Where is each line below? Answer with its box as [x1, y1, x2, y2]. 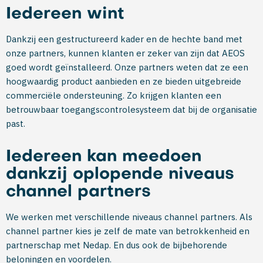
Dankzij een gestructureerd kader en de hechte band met [6, 33, 242, 45]
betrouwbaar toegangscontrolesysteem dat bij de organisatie [6, 104, 257, 115]
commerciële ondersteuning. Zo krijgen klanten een [6, 90, 221, 101]
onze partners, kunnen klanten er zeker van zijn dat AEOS [6, 48, 245, 59]
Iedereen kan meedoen [6, 149, 201, 165]
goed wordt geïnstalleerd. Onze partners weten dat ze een [6, 62, 248, 73]
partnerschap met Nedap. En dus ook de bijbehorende [6, 240, 227, 251]
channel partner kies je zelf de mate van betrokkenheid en [6, 225, 249, 237]
